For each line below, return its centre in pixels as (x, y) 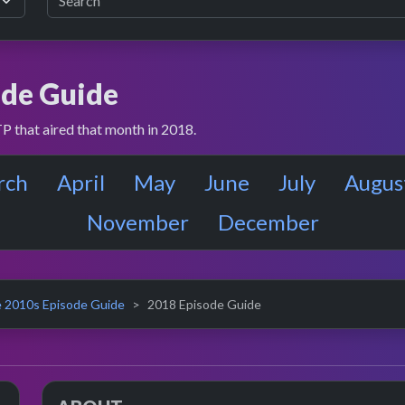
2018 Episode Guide (204, 304)
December (268, 222)
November (137, 222)
